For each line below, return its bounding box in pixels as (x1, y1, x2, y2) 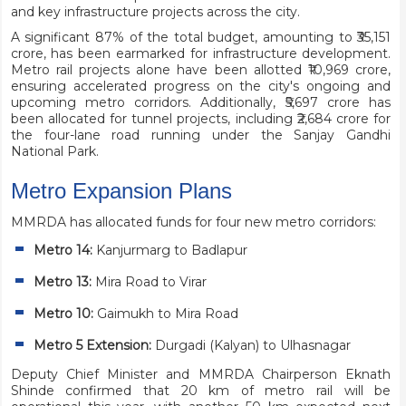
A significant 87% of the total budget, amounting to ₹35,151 (10, 29, 391, 46)
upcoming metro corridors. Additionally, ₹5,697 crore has (10, 94, 391, 111)
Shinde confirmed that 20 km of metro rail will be (10, 382, 391, 400)
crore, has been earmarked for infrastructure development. (10, 45, 391, 63)
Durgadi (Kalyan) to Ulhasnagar (150, 337, 351, 354)
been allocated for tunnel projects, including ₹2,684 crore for (10, 111, 391, 128)
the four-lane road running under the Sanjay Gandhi (10, 127, 391, 144)
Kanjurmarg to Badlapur (92, 242, 247, 259)
